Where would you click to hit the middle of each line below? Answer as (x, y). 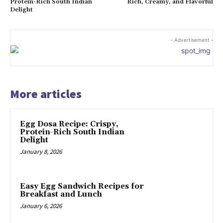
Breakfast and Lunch (61, 195)
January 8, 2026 (41, 151)
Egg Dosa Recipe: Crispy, (69, 124)
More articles (46, 94)
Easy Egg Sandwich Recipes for (82, 187)
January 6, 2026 (41, 206)
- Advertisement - (192, 40)
